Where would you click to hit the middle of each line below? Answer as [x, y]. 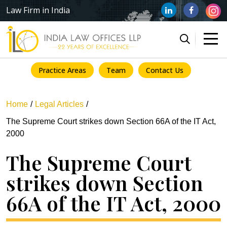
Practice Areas [62, 70]
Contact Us [165, 70]
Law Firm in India [38, 10]
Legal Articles [59, 104]
